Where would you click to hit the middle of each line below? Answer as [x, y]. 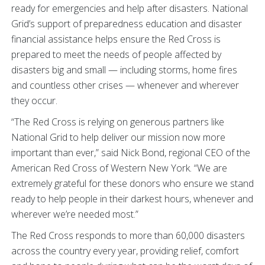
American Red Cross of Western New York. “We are [119, 168]
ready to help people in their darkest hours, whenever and [132, 199]
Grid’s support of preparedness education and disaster [127, 24]
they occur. [34, 101]
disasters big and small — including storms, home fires [124, 70]
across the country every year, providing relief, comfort [125, 251]
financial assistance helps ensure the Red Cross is [116, 39]
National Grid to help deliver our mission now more [118, 137]
